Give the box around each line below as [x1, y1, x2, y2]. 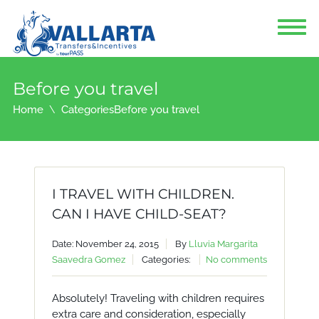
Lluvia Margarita [188, 239, 258, 249]
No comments [205, 254, 267, 265]
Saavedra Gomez [51, 254, 125, 265]
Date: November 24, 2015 [51, 239, 159, 249]
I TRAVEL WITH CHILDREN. [51, 186, 234, 202]
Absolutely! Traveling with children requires [51, 292, 264, 305]
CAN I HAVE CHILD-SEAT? [51, 206, 226, 222]
